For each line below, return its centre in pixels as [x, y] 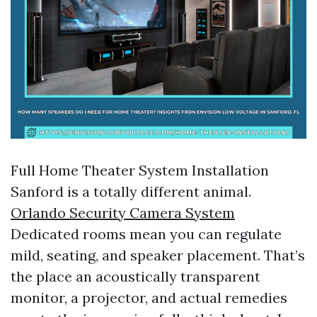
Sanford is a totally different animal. [131, 191]
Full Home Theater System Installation [140, 170]
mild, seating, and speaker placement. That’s [158, 255]
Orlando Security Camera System [123, 213]
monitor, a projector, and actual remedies [149, 298]
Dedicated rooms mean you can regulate [146, 234]
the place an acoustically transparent [136, 276]
